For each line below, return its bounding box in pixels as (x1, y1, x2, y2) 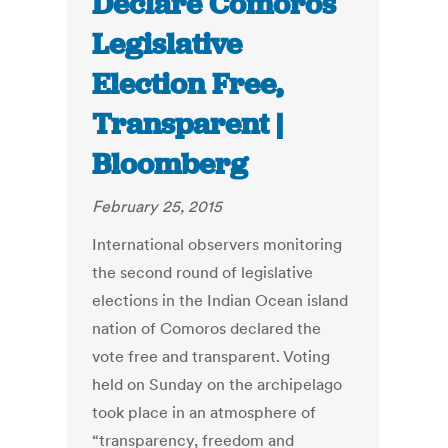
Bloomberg (92, 145, 249, 184)
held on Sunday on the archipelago (92, 374, 343, 395)
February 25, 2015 (92, 196, 223, 217)
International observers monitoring (92, 234, 343, 255)
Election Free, (92, 65, 284, 104)
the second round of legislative (92, 262, 314, 283)
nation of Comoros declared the (92, 318, 322, 339)
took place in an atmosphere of (92, 402, 317, 423)
